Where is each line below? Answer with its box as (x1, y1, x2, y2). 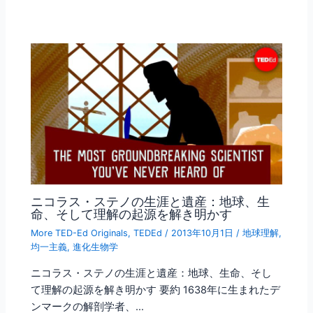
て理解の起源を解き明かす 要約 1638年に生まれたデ (31, 283, 281, 296)
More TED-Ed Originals (31, 227, 129, 238)
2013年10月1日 (171, 227, 237, 238)
